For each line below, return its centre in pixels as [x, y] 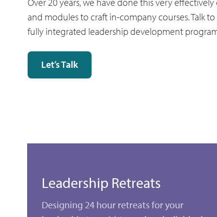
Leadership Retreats [101, 183]
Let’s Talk [60, 64]
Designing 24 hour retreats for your [113, 205]
